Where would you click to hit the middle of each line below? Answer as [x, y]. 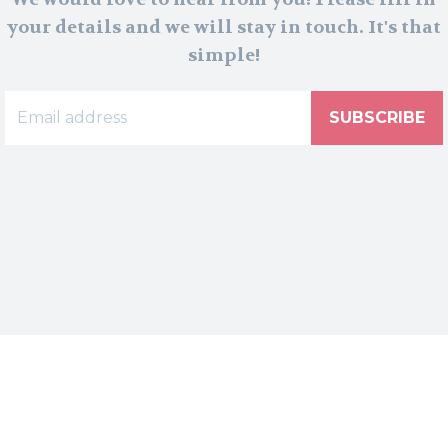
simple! [223, 55]
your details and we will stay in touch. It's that [223, 27]
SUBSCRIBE [377, 117]
